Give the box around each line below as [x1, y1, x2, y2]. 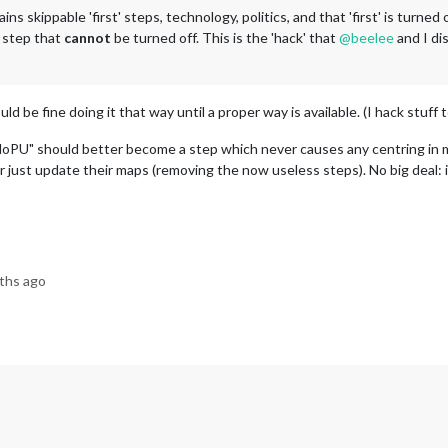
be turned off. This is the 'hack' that [111, 28, 339, 46]
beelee [351, 28, 394, 46]
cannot [64, 28, 111, 46]
